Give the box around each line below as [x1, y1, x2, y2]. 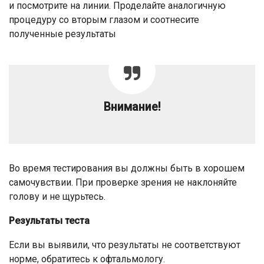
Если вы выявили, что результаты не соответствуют [9, 239, 240, 251]
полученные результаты [9, 28, 116, 40]
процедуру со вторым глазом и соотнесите [9, 14, 199, 26]
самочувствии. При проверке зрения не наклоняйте [9, 177, 237, 189]
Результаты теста [9, 215, 90, 227]
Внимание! [104, 100, 160, 114]
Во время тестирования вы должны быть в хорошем [9, 163, 245, 174]
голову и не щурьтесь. [9, 191, 105, 203]
